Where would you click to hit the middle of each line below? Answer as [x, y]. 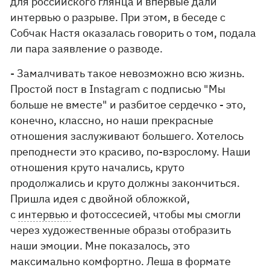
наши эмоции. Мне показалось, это [100, 246]
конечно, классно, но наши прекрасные [112, 120]
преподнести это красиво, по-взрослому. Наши [131, 152]
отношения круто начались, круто [98, 167]
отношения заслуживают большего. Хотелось [127, 136]
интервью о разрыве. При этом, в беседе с [118, 17]
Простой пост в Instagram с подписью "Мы [118, 89]
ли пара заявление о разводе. [88, 49]
